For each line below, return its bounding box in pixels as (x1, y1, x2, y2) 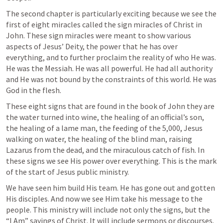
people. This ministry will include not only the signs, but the (6, 205, 210, 215)
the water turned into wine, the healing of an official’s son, (6, 112, 204, 122)
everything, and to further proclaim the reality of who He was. (6, 52, 216, 62)
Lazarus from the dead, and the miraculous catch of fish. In (6, 145, 205, 155)
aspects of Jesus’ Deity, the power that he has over (6, 41, 178, 51)
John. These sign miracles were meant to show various (6, 30, 191, 40)
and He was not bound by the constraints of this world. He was (6, 74, 217, 84)
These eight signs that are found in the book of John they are (6, 101, 215, 111)
